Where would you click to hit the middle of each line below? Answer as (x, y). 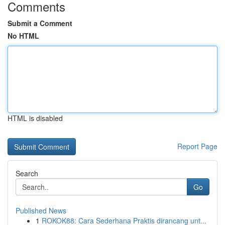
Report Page (197, 146)
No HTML (23, 36)
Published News (41, 210)
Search (27, 173)
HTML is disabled (35, 118)
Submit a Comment (40, 23)
